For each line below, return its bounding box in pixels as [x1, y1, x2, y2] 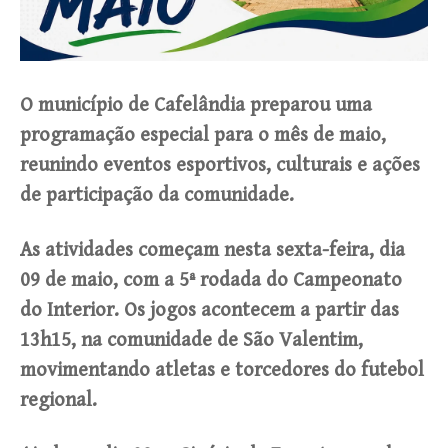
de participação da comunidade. [20, 184, 294, 208]
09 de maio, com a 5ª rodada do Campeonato [20, 269, 402, 293]
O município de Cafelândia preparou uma [20, 94, 372, 118]
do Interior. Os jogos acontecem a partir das [20, 299, 399, 323]
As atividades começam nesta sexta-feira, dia [20, 239, 405, 263]
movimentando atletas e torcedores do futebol [20, 359, 424, 383]
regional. [20, 389, 97, 413]
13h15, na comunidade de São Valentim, [20, 329, 363, 353]
